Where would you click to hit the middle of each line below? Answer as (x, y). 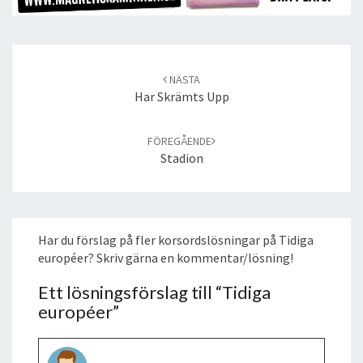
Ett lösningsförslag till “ (130, 292)
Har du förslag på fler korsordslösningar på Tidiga (176, 239)
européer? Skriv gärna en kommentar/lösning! (166, 257)
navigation (41, 70)
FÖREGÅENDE (179, 141)
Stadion (181, 158)
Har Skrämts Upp (181, 96)
